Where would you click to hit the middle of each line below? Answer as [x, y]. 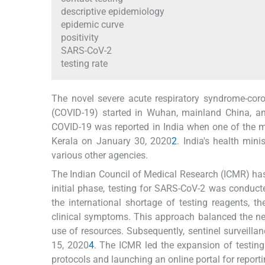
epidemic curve [92, 25]
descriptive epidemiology [113, 12]
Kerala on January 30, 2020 [112, 141]
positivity [80, 38]
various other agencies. [100, 156]
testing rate [84, 64]
